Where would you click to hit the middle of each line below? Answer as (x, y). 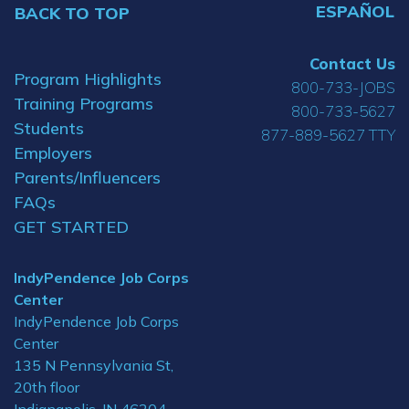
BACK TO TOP (72, 13)
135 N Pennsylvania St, (94, 365)
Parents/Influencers (87, 177)
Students (49, 128)
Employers (53, 152)
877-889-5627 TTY (328, 134)
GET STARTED (71, 226)
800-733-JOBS (343, 87)
